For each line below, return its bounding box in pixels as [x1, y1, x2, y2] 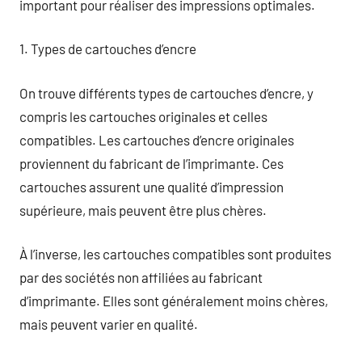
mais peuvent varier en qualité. [19, 316, 198, 332]
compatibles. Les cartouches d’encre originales [19, 131, 294, 148]
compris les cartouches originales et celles [19, 107, 267, 124]
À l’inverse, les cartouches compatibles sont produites [19, 246, 331, 262]
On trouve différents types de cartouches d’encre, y [19, 84, 314, 101]
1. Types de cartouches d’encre [19, 40, 196, 57]
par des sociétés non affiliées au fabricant [19, 269, 263, 285]
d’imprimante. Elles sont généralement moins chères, [19, 293, 328, 309]
